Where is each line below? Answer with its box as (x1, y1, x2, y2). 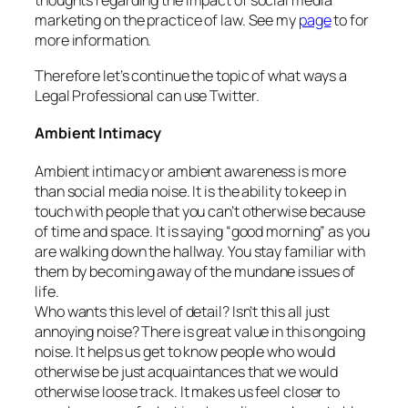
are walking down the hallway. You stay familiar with (35, 240, 365, 261)
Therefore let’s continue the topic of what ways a (35, 65, 348, 86)
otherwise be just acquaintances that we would (35, 361, 338, 382)
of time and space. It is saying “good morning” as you (35, 220, 370, 241)
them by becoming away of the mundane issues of (35, 260, 356, 281)
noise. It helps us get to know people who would (35, 341, 336, 362)
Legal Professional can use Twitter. (35, 85, 260, 106)
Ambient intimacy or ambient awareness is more (35, 160, 346, 181)
